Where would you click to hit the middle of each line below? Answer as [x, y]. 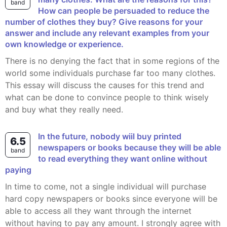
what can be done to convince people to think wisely [107, 98]
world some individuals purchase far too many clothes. [110, 73]
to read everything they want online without [123, 159]
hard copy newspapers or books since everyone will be [111, 199]
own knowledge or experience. [64, 44]
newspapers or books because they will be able [129, 148]
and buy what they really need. [64, 110]
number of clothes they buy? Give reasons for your [104, 22]
